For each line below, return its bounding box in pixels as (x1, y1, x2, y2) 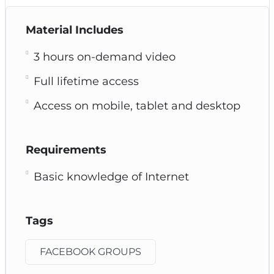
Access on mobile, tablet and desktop (33, 98, 240, 113)
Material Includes (25, 23, 124, 37)
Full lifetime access (33, 74, 139, 88)
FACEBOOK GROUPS (39, 245, 141, 257)
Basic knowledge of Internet (33, 169, 189, 183)
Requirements (25, 143, 106, 157)
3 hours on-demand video (33, 50, 176, 64)
